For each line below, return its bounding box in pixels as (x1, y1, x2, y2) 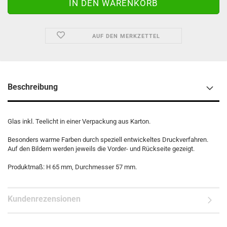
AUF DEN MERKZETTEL (92, 33, 160, 40)
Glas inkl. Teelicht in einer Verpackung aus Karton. (8, 118, 150, 125)
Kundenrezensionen (8, 194, 81, 204)
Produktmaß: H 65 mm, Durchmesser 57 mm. (8, 163, 137, 171)
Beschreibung (8, 82, 58, 92)
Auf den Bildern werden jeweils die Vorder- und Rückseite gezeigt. (8, 145, 195, 153)
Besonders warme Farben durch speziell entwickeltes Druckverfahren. (8, 136, 208, 143)
